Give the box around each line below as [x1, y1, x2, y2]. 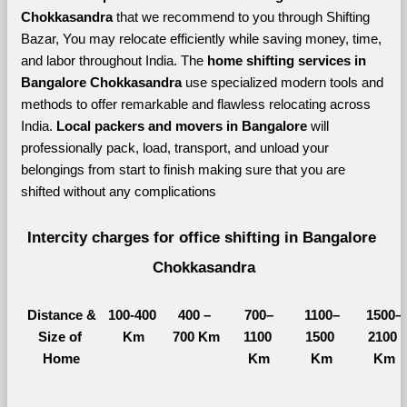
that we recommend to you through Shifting [115, 9, 370, 25]
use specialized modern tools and [184, 74, 383, 90]
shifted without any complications [20, 184, 216, 199]
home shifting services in [206, 53, 366, 68]
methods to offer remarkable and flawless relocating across [20, 96, 371, 112]
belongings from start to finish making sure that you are [20, 162, 345, 177]
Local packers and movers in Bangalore [55, 118, 311, 134]
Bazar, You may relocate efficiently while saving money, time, [20, 31, 382, 46]
